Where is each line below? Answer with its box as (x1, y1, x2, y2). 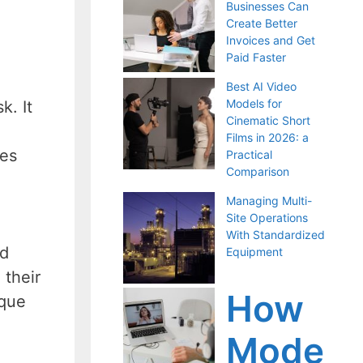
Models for (226, 96, 282, 110)
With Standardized (226, 228, 325, 241)
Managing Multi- (226, 194, 312, 207)
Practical (226, 147, 272, 161)
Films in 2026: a (226, 130, 309, 144)
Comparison (226, 164, 289, 178)
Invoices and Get (226, 33, 315, 47)
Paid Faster (226, 50, 286, 64)
